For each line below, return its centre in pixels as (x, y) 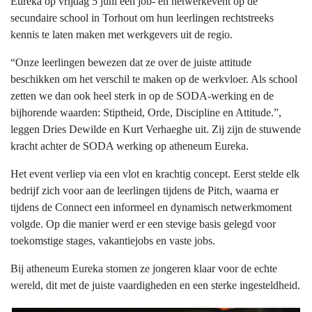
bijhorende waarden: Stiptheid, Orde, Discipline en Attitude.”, (146, 113)
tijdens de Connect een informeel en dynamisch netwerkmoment (151, 208)
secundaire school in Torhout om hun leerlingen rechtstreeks (142, 18)
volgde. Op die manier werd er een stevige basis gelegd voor (143, 224)
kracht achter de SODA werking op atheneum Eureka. (130, 146)
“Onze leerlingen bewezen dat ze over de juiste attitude (131, 63)
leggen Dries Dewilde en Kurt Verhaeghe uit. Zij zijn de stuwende (156, 130)
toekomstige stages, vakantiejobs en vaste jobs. (113, 241)
